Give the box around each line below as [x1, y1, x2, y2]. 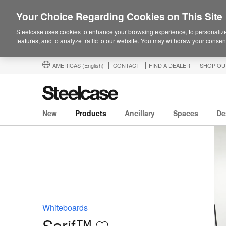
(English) [82, 61, 104, 69]
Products [75, 108, 106, 119]
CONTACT [113, 61, 140, 69]
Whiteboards [42, 201, 88, 213]
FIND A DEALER [149, 61, 190, 69]
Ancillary [125, 108, 155, 119]
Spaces [173, 108, 198, 119]
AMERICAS [52, 61, 82, 69]
